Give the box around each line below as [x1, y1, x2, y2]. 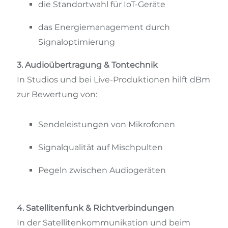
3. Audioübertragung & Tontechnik [17, 60, 158, 70]
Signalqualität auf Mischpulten [38, 142, 163, 152]
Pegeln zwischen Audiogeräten [38, 165, 166, 175]
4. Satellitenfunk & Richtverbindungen [17, 203, 174, 213]
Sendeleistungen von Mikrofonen [38, 119, 175, 129]
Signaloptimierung [38, 37, 115, 47]
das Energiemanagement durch [38, 22, 170, 33]
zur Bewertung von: [17, 90, 97, 100]
